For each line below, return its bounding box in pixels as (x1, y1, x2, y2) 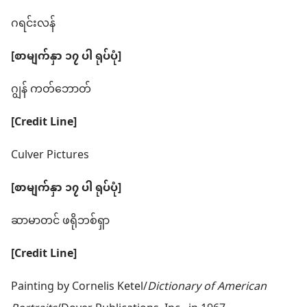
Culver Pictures (11, 144, 89, 168)
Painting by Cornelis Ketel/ (11, 275, 147, 299)
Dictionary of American (147, 275, 267, 299)
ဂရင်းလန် (11, 12, 56, 36)
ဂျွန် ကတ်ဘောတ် (11, 78, 91, 102)
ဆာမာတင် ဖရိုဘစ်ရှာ (11, 210, 110, 234)
